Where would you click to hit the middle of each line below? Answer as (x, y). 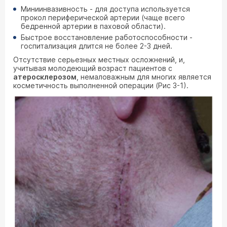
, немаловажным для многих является (144, 77)
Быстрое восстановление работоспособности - (107, 37)
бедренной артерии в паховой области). (93, 26)
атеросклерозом (45, 77)
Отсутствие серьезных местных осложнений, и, (99, 60)
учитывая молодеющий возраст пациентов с (93, 68)
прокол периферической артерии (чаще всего (103, 17)
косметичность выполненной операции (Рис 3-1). (101, 85)
